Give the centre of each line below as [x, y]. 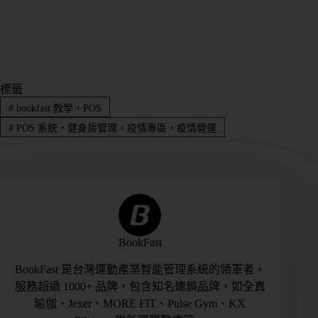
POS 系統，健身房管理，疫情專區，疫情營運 [115, 128]
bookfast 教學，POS [57, 108]
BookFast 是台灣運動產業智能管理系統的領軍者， [140, 269]
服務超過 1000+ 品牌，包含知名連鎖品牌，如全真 [140, 286]
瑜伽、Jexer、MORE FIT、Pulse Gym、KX [140, 303]
